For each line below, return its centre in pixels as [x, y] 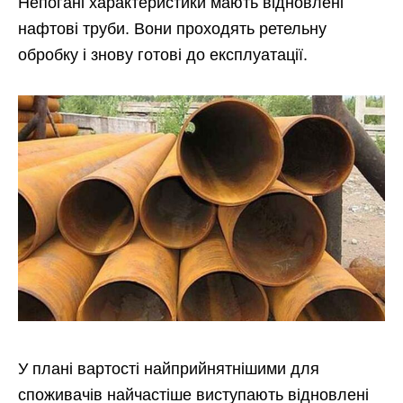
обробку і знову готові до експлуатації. [163, 54]
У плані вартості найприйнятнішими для [169, 368]
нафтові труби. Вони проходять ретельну [172, 28]
